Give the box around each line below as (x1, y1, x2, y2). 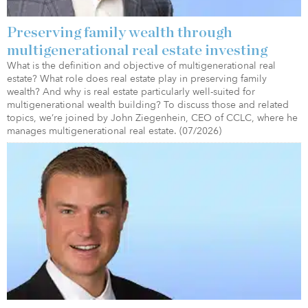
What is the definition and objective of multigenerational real (7, 58, 276, 72)
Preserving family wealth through (7, 24, 232, 40)
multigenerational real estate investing (7, 42, 267, 58)
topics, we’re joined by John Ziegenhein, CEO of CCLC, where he (7, 111, 298, 124)
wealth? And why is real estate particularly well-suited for (7, 85, 255, 98)
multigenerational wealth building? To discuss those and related (7, 98, 289, 111)
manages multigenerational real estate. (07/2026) (7, 124, 221, 137)
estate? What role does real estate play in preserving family (7, 71, 267, 85)
